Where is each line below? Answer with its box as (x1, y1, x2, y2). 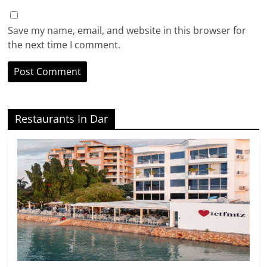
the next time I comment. (8, 38, 121, 52)
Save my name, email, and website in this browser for (8, 24, 247, 38)
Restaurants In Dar (15, 111, 108, 126)
